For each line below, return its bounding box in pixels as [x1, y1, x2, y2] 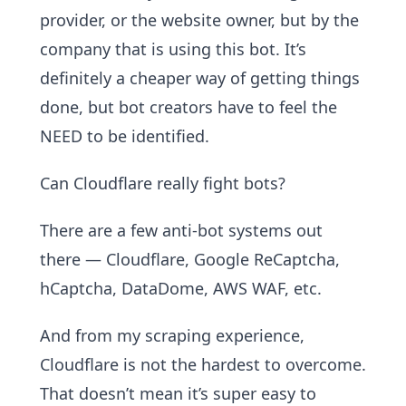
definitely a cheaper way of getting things [40, 67, 360, 89]
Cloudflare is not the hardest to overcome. [40, 353, 366, 375]
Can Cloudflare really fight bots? [40, 172, 285, 194]
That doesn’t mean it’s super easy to [40, 382, 316, 404]
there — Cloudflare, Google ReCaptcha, [40, 248, 340, 270]
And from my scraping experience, [40, 324, 304, 346]
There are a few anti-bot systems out [40, 219, 323, 241]
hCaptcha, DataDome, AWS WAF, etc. [40, 277, 322, 299]
